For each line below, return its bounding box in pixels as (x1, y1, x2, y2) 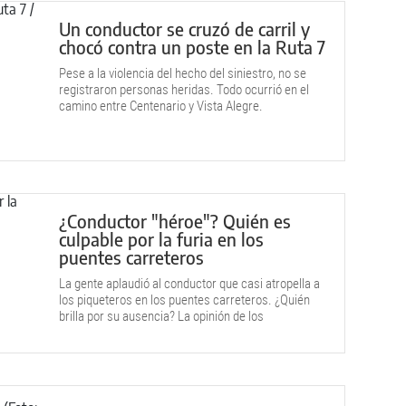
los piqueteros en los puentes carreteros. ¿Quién (59, 292, 310, 308)
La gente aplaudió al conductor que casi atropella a (59, 275, 320, 292)
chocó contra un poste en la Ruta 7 (59, 35, 325, 58)
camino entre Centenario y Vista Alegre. (59, 98, 263, 114)
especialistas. (59, 324, 131, 341)
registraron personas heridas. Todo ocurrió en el (59, 82, 309, 98)
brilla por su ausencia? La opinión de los (59, 308, 264, 324)
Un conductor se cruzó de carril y (59, 17, 310, 40)
